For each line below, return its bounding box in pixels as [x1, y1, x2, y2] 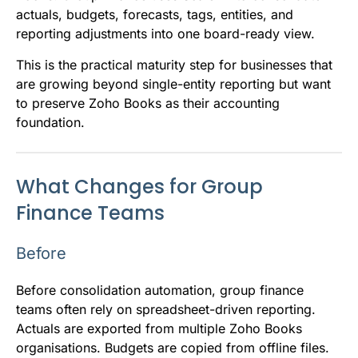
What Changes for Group [16, 173, 263, 200]
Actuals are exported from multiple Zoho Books [16, 320, 302, 336]
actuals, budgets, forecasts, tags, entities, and [16, 6, 293, 22]
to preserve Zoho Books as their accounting [16, 94, 280, 111]
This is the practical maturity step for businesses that [16, 56, 332, 73]
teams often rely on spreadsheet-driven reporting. [16, 300, 316, 317]
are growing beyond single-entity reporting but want [16, 75, 331, 92]
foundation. [16, 113, 85, 130]
